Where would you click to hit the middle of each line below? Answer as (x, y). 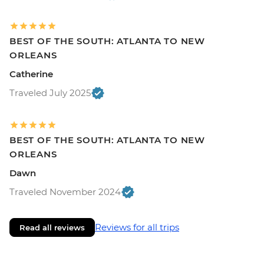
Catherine (31, 74)
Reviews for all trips (137, 227)
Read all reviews (52, 227)
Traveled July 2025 (50, 93)
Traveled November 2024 (65, 192)
